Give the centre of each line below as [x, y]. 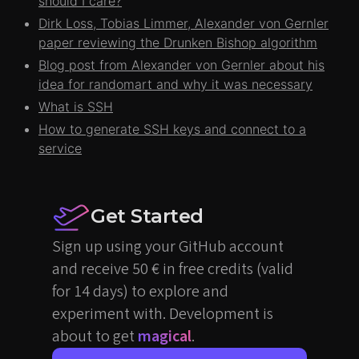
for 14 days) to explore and [140, 291]
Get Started [147, 216]
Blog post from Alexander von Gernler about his [182, 65]
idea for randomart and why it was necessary [175, 84]
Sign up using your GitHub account [168, 246]
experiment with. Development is [163, 314]
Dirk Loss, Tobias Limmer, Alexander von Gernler [184, 23]
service [60, 148]
